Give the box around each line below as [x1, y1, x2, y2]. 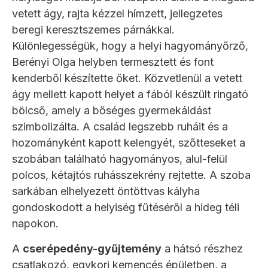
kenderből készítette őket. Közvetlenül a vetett [12, 72, 242, 85]
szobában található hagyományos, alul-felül [12, 153, 227, 166]
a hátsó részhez [162, 242, 243, 255]
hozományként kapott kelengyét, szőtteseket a [12, 136, 245, 150]
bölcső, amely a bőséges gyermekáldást [12, 104, 211, 117]
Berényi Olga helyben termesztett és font [12, 56, 214, 69]
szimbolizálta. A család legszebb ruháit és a [12, 120, 228, 133]
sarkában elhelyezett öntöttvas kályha [12, 185, 200, 198]
